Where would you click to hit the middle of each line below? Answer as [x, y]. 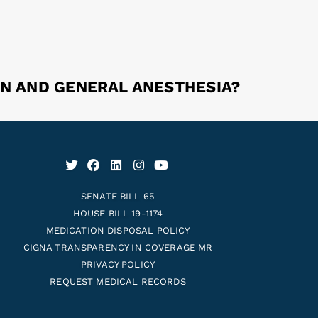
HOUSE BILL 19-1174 [118, 213]
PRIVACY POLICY [118, 264]
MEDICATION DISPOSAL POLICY [118, 230]
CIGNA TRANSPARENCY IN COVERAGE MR [118, 247]
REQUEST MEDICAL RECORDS [118, 281]
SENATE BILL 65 [118, 196]
